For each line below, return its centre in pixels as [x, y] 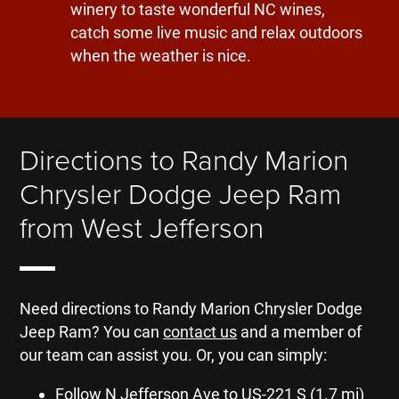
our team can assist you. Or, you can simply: [174, 355]
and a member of [300, 332]
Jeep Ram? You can [92, 332]
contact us [200, 332]
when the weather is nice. [160, 56]
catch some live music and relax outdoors [216, 33]
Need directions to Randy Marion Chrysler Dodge [191, 309]
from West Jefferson [142, 227]
